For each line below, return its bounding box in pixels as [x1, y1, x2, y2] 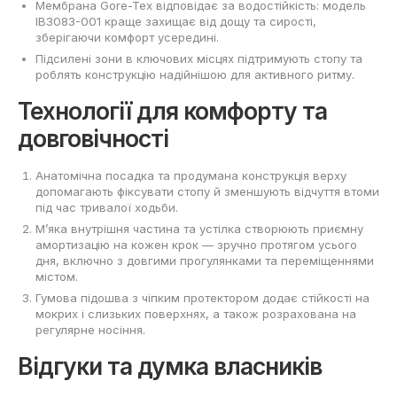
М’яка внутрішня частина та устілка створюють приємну [35, 221, 363, 236]
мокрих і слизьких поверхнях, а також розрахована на [35, 306, 356, 321]
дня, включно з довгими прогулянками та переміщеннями [35, 253, 374, 268]
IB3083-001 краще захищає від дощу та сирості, [35, 14, 316, 28]
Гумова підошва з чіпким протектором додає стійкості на [35, 290, 370, 305]
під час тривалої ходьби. [35, 199, 178, 214]
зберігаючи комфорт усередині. [35, 30, 219, 44]
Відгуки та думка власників [18, 351, 322, 380]
